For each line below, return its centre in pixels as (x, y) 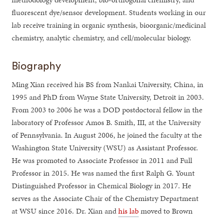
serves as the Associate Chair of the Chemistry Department (105, 198)
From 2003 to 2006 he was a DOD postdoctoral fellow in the (107, 110)
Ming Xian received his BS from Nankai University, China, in (108, 84)
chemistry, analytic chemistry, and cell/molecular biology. (102, 38)
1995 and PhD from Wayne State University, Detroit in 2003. (108, 97)
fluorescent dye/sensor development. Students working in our (109, 12)
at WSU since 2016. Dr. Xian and (65, 211)
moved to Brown (166, 211)
